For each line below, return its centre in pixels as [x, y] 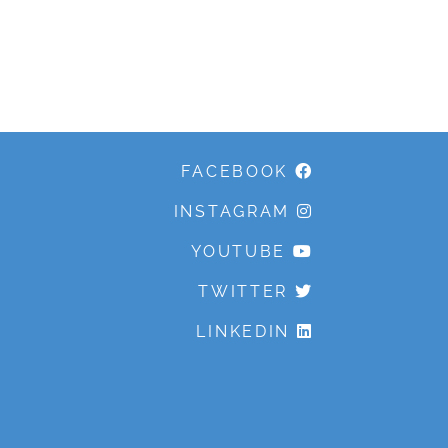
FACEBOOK [235, 171]
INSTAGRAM [232, 211]
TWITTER [243, 291]
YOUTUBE [239, 251]
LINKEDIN [243, 331]
